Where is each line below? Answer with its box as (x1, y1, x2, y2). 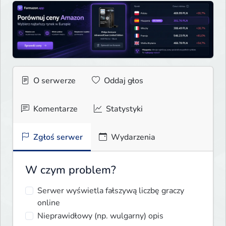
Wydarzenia (109, 132, 155, 143)
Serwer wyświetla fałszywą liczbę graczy (37, 185, 184, 197)
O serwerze (31, 75, 76, 87)
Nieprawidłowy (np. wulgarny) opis (37, 210, 163, 222)
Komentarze (31, 103, 78, 115)
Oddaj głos (102, 75, 143, 87)
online (37, 197, 60, 209)
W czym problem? (25, 162, 116, 178)
